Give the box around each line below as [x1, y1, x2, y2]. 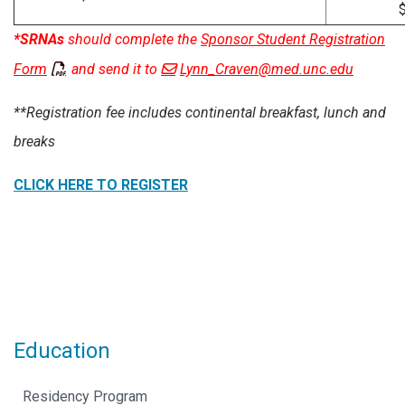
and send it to [68, 61, 161, 79]
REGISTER [121, 175, 188, 193]
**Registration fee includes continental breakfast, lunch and [14, 104, 386, 122]
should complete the [68, 31, 201, 49]
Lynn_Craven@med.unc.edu [180, 61, 353, 79]
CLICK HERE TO [14, 175, 121, 193]
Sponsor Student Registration [201, 31, 385, 49]
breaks [14, 133, 55, 151]
